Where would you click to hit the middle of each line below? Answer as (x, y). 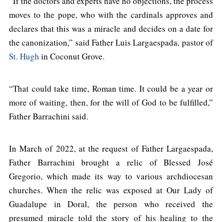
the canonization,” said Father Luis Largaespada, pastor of (111, 43)
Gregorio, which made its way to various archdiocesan (111, 176)
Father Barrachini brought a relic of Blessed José (111, 163)
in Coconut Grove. (72, 56)
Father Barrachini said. (49, 116)
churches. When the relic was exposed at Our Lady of (111, 190)
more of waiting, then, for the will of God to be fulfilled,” (111, 103)
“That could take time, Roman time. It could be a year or (111, 89)
